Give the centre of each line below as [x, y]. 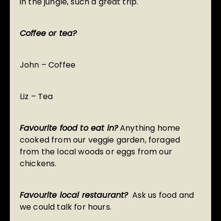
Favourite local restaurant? [74, 195]
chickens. [38, 164]
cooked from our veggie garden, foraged [100, 140]
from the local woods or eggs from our [96, 152]
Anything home [149, 128]
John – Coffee [48, 65]
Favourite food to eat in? [69, 128]
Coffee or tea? [48, 34]
